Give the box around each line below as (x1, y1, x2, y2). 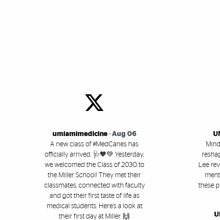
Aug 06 (111, 131, 137, 138)
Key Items (36, 38, 102, 54)
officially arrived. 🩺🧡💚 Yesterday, (45, 151, 144, 159)
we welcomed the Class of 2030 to (44, 162, 144, 169)
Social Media (26, 87, 123, 107)
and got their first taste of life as (49, 192, 139, 200)
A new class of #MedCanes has (50, 141, 138, 148)
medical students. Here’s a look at (46, 203, 142, 210)
